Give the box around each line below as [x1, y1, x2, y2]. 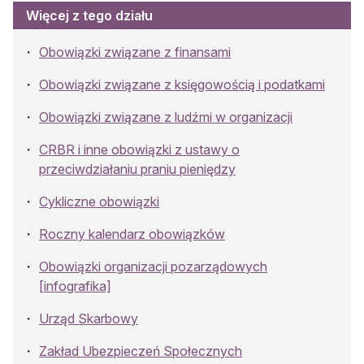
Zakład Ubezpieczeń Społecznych [39, 342, 242, 359]
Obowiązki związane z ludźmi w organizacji [39, 108, 292, 125]
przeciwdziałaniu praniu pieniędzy [39, 160, 236, 177]
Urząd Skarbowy [39, 310, 138, 327]
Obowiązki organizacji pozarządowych [39, 258, 267, 275]
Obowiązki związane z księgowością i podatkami [39, 76, 325, 93]
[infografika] [39, 277, 111, 294]
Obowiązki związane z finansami [39, 43, 231, 60]
